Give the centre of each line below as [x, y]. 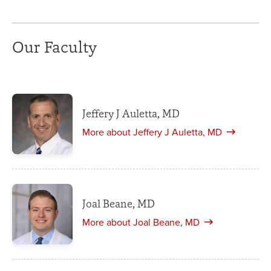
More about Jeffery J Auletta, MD [152, 132]
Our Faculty [54, 47]
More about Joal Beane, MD [141, 222]
